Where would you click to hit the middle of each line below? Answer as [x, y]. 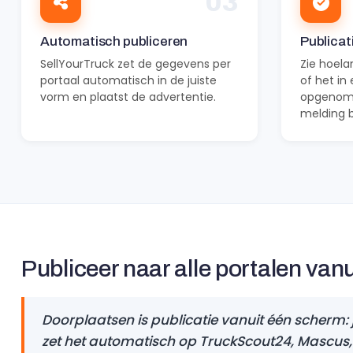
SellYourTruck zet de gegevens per [136, 64]
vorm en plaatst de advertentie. [128, 97]
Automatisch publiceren [114, 41]
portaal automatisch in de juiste [128, 80]
